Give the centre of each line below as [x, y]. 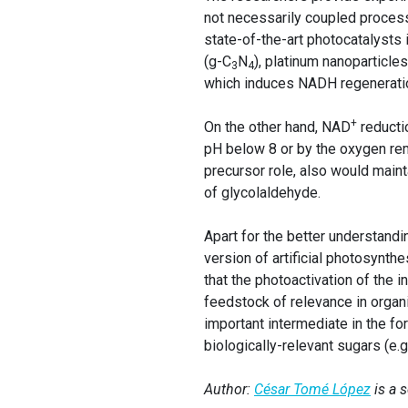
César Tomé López [312, 390]
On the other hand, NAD [277, 127]
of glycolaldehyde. [262, 193]
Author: [229, 390]
